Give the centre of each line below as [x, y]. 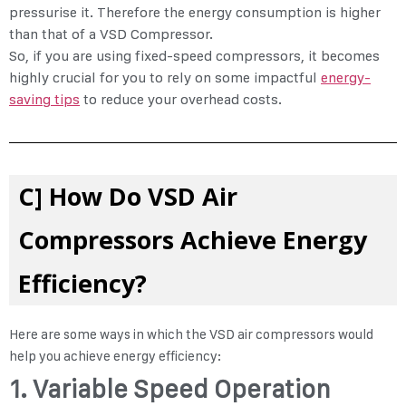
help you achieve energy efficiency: [115, 357]
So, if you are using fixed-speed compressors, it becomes [194, 56]
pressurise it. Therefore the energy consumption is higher [195, 13]
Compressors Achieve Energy [193, 240]
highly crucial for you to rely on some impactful [165, 78]
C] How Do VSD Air [128, 197]
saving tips [44, 100]
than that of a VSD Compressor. [113, 34]
